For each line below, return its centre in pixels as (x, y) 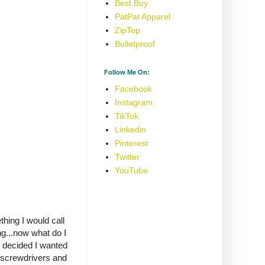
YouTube (131, 171)
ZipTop (127, 30)
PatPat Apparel (142, 17)
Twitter (127, 157)
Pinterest (131, 143)
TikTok (126, 116)
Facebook (133, 89)
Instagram (133, 103)
